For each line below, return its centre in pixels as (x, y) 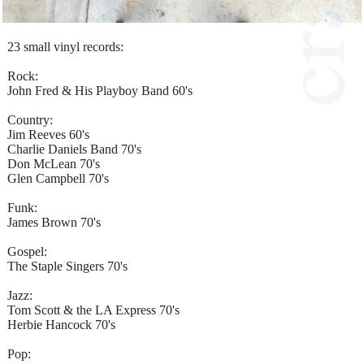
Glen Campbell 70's (58, 178)
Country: (30, 119)
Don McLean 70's (54, 163)
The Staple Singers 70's (67, 266)
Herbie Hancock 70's (61, 324)
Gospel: (27, 251)
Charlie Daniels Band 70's (74, 149)
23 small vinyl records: (65, 46)
